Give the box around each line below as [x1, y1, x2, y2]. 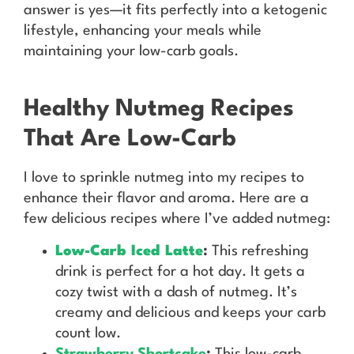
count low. [55, 326, 121, 341]
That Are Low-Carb [24, 128, 236, 152]
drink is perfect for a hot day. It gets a [55, 264, 305, 279]
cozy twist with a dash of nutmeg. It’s [55, 284, 297, 299]
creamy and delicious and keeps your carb [55, 305, 326, 320]
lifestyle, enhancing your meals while [24, 23, 262, 38]
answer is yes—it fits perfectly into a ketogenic [24, 2, 327, 17]
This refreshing [212, 243, 309, 258]
